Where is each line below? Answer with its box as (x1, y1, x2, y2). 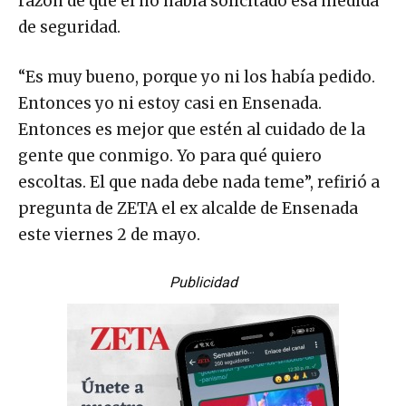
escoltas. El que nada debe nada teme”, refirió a (18, 171, 380, 192)
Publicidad (169, 273, 237, 291)
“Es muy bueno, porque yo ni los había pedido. (18, 66, 375, 87)
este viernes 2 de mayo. (18, 224, 200, 245)
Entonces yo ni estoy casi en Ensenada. (18, 92, 322, 113)
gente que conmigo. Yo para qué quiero (18, 145, 322, 166)
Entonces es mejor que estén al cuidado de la (18, 119, 365, 140)
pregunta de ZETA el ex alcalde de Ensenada (18, 198, 358, 218)
